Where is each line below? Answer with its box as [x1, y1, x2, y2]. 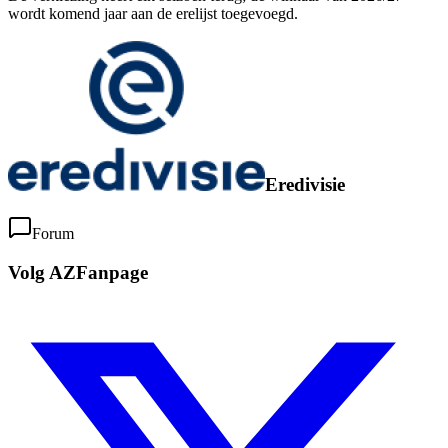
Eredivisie [265, 174, 345, 196]
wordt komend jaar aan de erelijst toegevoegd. [8, 4, 298, 22]
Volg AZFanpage [8, 261, 148, 283]
